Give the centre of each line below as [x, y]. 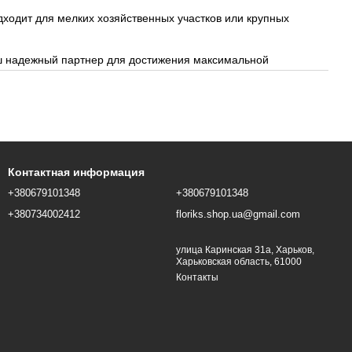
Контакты [197, 277]
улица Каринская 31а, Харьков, [245, 250]
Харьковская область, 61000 [239, 262]
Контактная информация [76, 172]
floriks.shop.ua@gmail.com [238, 214]
